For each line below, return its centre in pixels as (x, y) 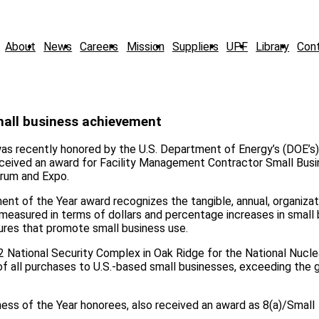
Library (273, 46)
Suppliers (195, 46)
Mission (145, 46)
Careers (99, 46)
